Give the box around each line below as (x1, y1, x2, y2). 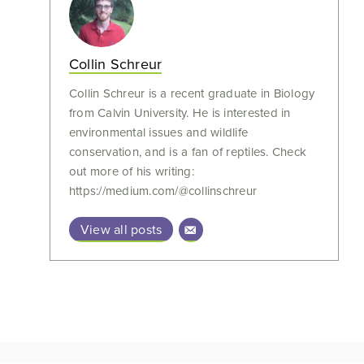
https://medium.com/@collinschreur (68, 181, 258, 199)
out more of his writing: (68, 162, 194, 180)
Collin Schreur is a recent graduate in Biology (68, 84, 315, 102)
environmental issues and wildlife (68, 123, 249, 141)
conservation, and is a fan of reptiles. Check (68, 142, 307, 160)
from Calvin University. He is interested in (68, 103, 291, 121)
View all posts (80, 219, 162, 238)
